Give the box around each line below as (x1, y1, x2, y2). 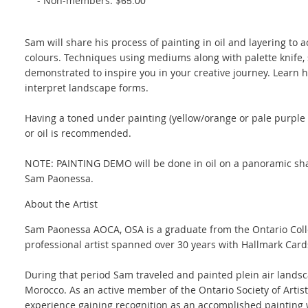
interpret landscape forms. (25, 81, 148, 94)
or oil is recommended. (25, 126, 131, 140)
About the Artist (25, 197, 98, 210)
